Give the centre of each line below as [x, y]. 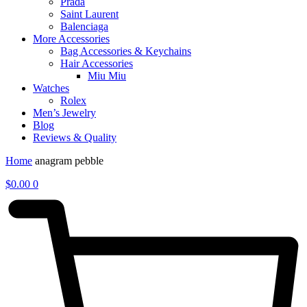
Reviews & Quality [75, 138]
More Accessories [71, 39]
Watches [51, 88]
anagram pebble [69, 161]
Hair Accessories [97, 64]
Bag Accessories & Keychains [126, 51]
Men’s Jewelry [64, 113]
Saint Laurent [89, 14]
